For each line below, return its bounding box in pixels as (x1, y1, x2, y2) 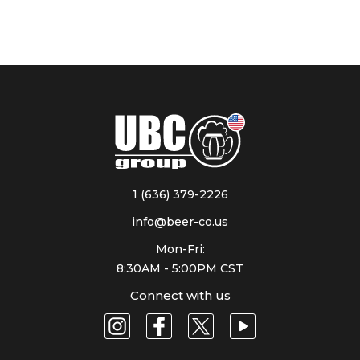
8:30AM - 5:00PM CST (117, 260, 243, 276)
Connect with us (129, 287, 231, 303)
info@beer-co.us (132, 214, 228, 229)
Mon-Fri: (155, 241, 205, 256)
